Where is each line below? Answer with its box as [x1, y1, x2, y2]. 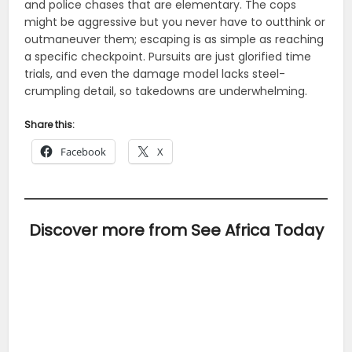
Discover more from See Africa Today [28, 218, 324, 241]
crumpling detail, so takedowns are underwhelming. [24, 82, 308, 99]
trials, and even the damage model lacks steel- [24, 65, 286, 82]
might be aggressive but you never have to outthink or [24, 13, 326, 30]
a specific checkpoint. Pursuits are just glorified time [24, 48, 312, 64]
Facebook [60, 144, 107, 159]
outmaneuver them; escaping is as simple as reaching [24, 31, 324, 47]
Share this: [24, 117, 75, 131]
